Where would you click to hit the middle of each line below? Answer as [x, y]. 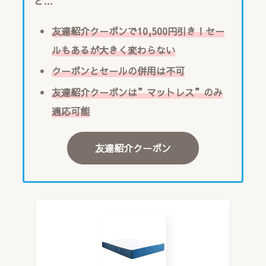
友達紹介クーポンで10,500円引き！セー [138, 31]
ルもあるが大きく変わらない [113, 50]
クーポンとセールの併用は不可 [118, 71]
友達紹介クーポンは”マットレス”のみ [137, 92]
